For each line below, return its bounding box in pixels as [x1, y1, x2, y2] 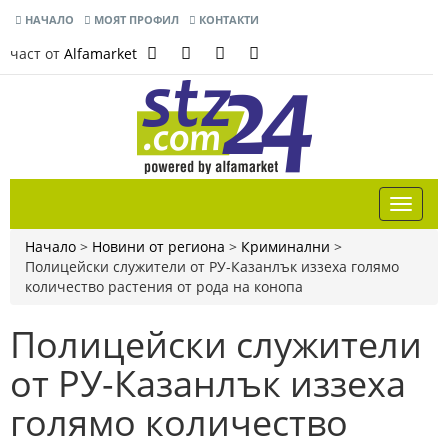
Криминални [241, 237, 330, 256]
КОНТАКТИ [196, 12, 259, 27]
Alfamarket [64, 44, 137, 63]
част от [10, 44, 64, 63]
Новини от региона [92, 237, 225, 256]
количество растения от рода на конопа [25, 277, 303, 296]
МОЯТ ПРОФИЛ [91, 12, 179, 27]
